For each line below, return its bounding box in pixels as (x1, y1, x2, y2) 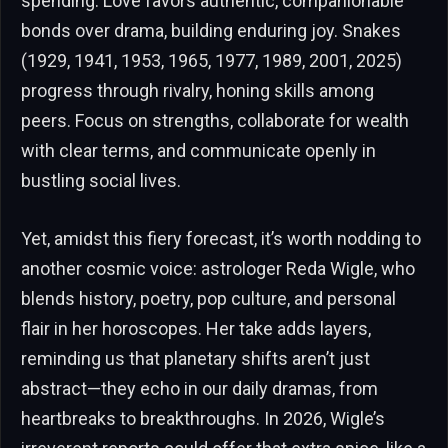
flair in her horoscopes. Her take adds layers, (21, 317, 371, 339)
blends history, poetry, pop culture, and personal (21, 287, 396, 309)
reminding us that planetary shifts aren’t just (21, 347, 370, 369)
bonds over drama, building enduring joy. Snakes (21, 20, 401, 42)
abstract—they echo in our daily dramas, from (21, 377, 378, 399)
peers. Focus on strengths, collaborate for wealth (21, 110, 409, 132)
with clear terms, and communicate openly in (21, 140, 376, 162)
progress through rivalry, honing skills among (21, 80, 374, 102)
